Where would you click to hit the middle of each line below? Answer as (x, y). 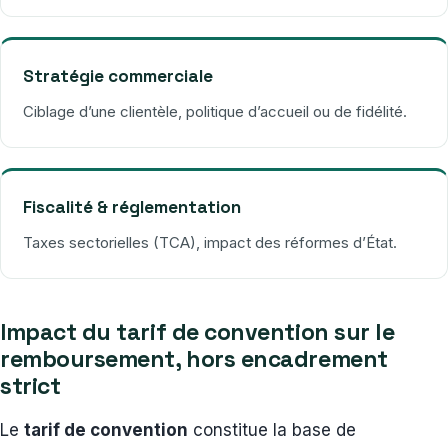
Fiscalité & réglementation (132, 206)
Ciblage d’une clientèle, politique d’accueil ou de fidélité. (215, 111)
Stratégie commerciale (118, 75)
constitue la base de (272, 429)
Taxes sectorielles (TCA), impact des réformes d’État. (210, 242)
